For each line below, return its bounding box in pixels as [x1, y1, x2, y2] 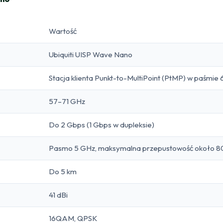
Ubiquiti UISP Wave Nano [49, 49, 132, 59]
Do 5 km [49, 166, 77, 176]
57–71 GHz [49, 96, 85, 106]
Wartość [49, 26, 77, 36]
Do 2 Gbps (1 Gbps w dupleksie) [49, 119, 154, 129]
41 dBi [49, 190, 68, 200]
